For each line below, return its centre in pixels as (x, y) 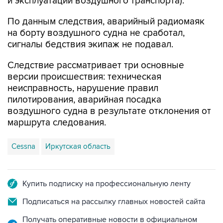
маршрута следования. (57, 123)
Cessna (23, 147)
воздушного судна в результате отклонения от (109, 111)
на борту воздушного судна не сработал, (96, 33)
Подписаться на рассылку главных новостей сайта (114, 202)
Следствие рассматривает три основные (96, 66)
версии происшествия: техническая (84, 77)
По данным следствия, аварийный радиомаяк (106, 22)
